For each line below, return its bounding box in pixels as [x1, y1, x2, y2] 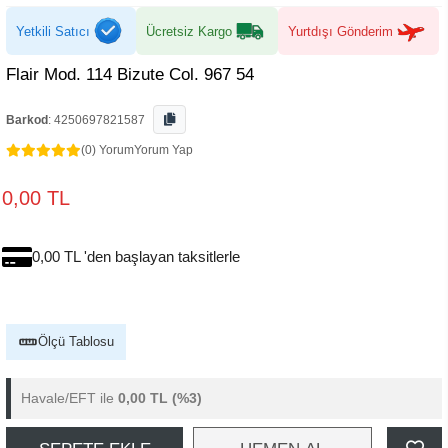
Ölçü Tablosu [38, 334, 114, 349]
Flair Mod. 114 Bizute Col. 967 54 [6, 65, 254, 84]
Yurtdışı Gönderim [288, 23, 393, 39]
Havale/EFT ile [21, 390, 118, 406]
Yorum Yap [134, 143, 193, 157]
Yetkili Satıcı [16, 23, 90, 39]
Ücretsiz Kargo [146, 23, 232, 39]
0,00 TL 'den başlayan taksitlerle [32, 248, 240, 265]
